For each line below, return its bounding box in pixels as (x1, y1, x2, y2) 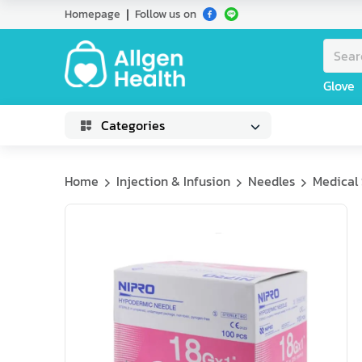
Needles (248, 171, 295, 191)
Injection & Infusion (116, 171, 230, 191)
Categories (101, 116, 165, 135)
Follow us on (135, 6, 196, 23)
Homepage (65, 6, 120, 23)
